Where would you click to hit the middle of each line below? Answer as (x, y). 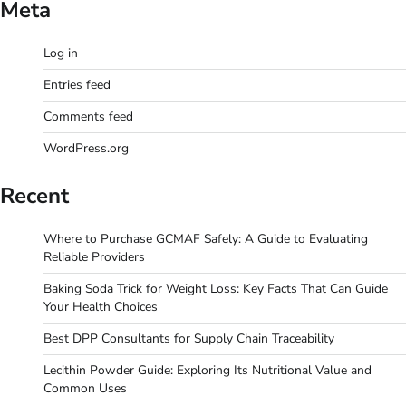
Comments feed (88, 116)
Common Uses (85, 388)
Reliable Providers (94, 256)
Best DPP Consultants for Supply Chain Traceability (189, 338)
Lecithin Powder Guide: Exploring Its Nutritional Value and (208, 370)
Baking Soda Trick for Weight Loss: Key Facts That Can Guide (216, 288)
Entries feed (77, 84)
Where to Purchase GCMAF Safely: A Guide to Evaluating (206, 238)
